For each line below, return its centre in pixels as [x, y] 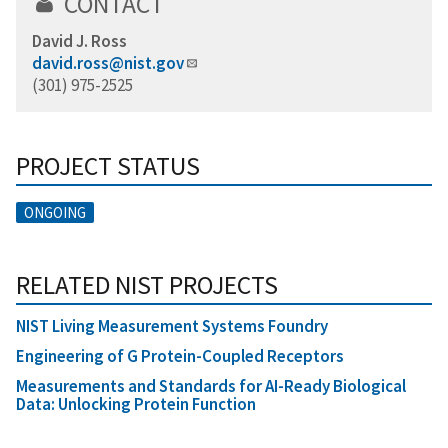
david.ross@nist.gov [108, 62]
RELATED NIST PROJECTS [147, 284]
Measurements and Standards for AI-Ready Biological [211, 385]
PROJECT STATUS [108, 165]
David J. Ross [79, 40]
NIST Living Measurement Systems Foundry [172, 325]
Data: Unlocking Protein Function [136, 403]
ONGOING [55, 212]
